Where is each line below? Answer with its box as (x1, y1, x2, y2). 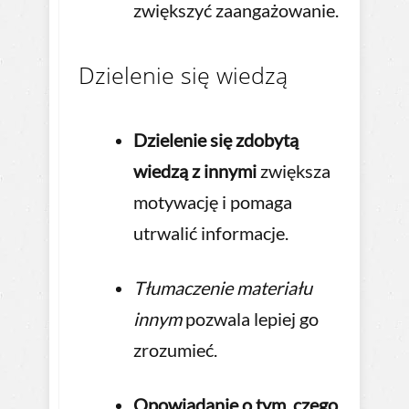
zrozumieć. (133, 339, 217, 362)
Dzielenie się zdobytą (133, 129, 299, 152)
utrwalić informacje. (133, 222, 288, 245)
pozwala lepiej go (182, 308, 319, 330)
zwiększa (257, 160, 330, 183)
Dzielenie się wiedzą (79, 59, 288, 91)
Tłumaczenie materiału (133, 277, 312, 299)
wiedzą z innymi (133, 160, 257, 183)
